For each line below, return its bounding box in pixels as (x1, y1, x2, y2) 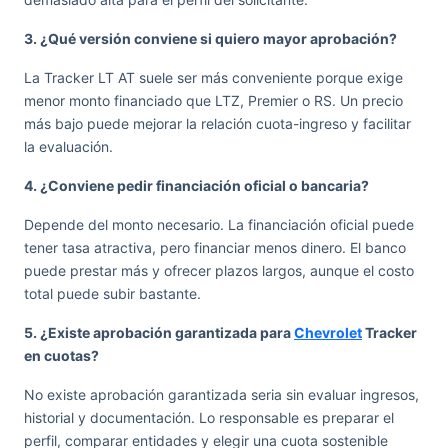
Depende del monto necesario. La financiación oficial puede (24, 216, 414, 233)
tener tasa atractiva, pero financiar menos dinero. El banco (24, 239, 406, 256)
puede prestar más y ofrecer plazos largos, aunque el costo (24, 262, 414, 279)
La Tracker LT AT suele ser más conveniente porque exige (24, 69, 403, 86)
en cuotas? (24, 347, 99, 364)
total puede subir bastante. (24, 285, 201, 302)
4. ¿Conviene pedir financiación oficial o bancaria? (24, 177, 369, 194)
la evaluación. (24, 138, 113, 155)
